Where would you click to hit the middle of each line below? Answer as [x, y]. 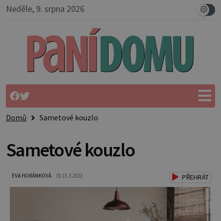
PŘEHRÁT [195, 177]
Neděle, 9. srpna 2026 [45, 9]
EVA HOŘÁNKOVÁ [32, 176]
